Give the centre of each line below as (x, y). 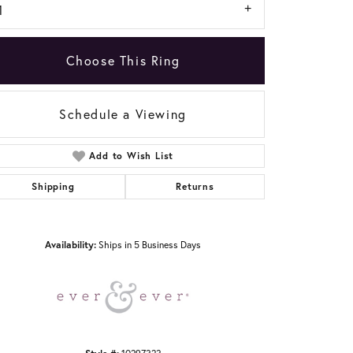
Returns (195, 187)
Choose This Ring (123, 61)
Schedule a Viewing (123, 114)
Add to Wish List (132, 156)
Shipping (53, 187)
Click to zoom (202, 167)
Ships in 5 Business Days (150, 245)
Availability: (71, 245)
